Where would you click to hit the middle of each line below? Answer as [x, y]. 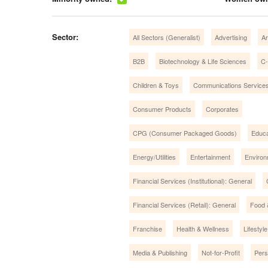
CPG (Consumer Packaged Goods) [185, 133]
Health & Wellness [203, 228]
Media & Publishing [160, 252]
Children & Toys [156, 85]
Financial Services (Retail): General [184, 204]
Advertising [231, 37]
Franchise [147, 228]
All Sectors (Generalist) [167, 37]
